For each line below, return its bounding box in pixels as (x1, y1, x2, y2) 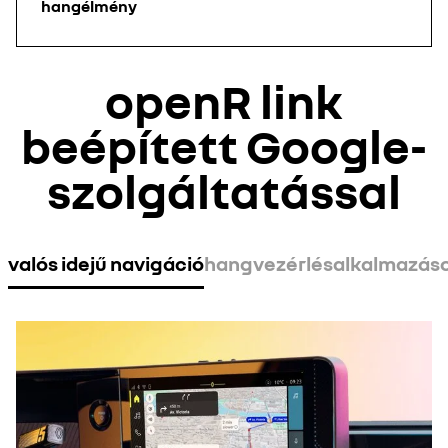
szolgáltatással (47, 162, 401, 220)
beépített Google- (21, 117, 427, 175)
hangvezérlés (204, 251, 333, 275)
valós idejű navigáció (8, 251, 204, 275)
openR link (105, 72, 343, 130)
